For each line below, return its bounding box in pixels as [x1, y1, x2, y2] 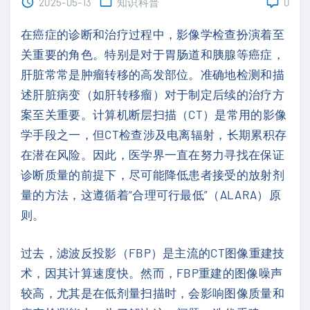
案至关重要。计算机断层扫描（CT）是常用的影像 [21, 107, 287, 121]
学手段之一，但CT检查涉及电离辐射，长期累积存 [21, 127, 287, 141]
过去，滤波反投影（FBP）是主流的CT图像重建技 [21, 245, 285, 259]
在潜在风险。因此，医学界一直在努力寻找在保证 [21, 147, 285, 161]
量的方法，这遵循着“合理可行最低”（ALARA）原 [21, 188, 281, 201]
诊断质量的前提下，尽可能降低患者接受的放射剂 [21, 167, 285, 181]
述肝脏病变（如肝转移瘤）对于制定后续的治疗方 [21, 87, 285, 101]
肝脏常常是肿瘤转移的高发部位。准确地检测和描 [21, 67, 285, 81]
